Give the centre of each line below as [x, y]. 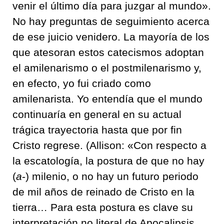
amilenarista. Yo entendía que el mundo [107, 99]
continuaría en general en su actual [97, 114]
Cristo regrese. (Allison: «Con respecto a [109, 145]
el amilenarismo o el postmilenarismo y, [107, 68]
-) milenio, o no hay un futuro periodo [110, 176]
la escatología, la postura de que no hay [108, 161]
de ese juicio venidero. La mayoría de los [111, 37]
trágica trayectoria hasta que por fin [97, 130]
